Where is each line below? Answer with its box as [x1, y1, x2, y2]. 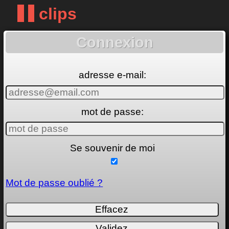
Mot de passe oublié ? [6, 177, 103, 188]
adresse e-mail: [78, 70, 146, 81]
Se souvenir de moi [70, 142, 155, 153]
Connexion [76, 34, 153, 51]
